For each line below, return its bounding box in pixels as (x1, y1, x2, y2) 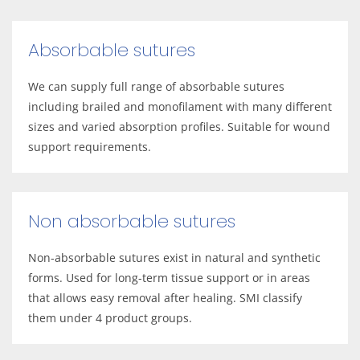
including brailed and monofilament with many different (28, 98, 332, 114)
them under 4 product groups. (28, 309, 192, 325)
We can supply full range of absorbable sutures (28, 78, 284, 94)
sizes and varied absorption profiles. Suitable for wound (28, 118, 330, 134)
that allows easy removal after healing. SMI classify (28, 289, 302, 305)
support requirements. (28, 138, 151, 154)
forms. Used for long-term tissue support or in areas (28, 269, 310, 285)
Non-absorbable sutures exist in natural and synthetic (28, 249, 321, 265)
